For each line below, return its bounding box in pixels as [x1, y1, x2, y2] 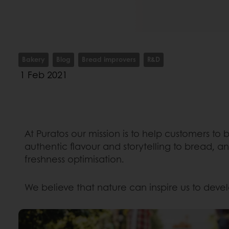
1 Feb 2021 [20, 68, 67, 82]
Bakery [22, 54, 45, 64]
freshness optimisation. [25, 152, 124, 166]
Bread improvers [82, 54, 136, 64]
